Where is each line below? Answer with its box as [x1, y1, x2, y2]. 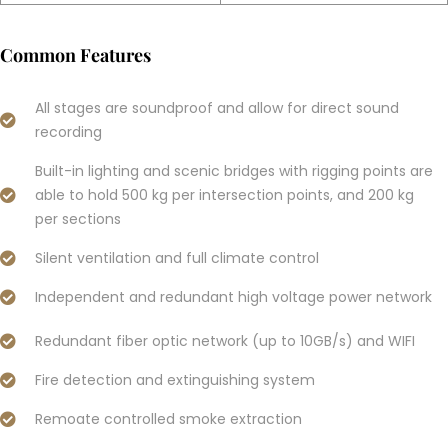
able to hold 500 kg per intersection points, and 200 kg [35, 185, 414, 205]
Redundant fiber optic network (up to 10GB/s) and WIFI [35, 331, 415, 351]
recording [35, 122, 102, 142]
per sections [35, 209, 121, 229]
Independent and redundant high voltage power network [35, 287, 432, 307]
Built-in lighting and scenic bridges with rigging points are [35, 161, 433, 181]
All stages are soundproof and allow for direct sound [35, 98, 399, 118]
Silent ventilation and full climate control [35, 248, 319, 268]
